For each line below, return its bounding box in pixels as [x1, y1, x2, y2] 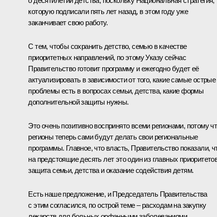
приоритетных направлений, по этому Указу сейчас [28, 53, 186, 62]
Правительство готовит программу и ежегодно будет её [28, 64, 199, 73]
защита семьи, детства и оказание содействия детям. [28, 166, 194, 174]
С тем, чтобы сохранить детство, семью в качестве [28, 42, 187, 50]
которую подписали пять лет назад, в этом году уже [28, 7, 188, 15]
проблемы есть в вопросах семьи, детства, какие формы [28, 86, 204, 95]
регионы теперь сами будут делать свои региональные [28, 132, 198, 141]
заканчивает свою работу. [28, 18, 108, 27]
